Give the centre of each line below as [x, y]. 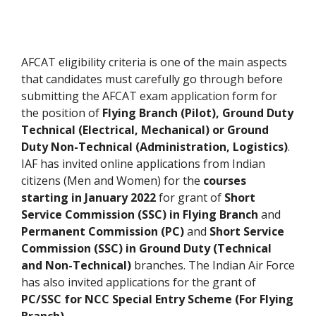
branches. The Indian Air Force [213, 266]
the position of [62, 113]
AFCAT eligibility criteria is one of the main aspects [154, 62]
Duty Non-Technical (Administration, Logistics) [154, 147]
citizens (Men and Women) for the [112, 181]
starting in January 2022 [89, 198]
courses [225, 181]
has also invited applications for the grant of [139, 282]
